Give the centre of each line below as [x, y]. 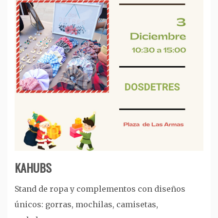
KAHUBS [33, 167]
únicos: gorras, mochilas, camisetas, [86, 204]
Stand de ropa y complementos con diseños [100, 189]
